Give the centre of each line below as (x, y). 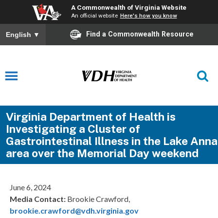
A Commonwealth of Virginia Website (128, 7)
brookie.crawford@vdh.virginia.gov (74, 211)
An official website (94, 16)
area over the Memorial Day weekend (102, 153)
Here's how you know (148, 16)
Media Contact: (38, 199)
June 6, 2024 (30, 187)
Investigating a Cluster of (73, 129)
